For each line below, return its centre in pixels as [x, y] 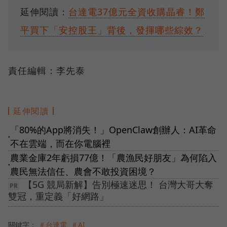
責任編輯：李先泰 [47, 70]
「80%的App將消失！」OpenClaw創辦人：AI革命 [113, 129]
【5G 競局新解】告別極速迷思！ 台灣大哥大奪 [118, 184]
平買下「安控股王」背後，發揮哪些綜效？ [112, 30]
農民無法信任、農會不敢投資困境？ [83, 171]
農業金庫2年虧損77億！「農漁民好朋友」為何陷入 [113, 157]
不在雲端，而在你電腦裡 [60, 143]
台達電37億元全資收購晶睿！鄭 [137, 11]
